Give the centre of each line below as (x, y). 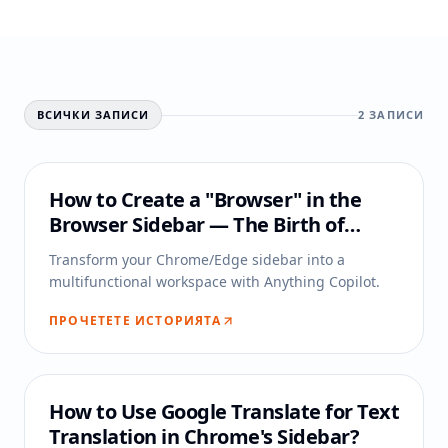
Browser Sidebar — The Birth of (196, 224)
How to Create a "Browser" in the (205, 199)
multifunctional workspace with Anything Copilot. (214, 281)
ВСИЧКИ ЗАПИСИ (93, 114)
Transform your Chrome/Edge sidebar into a (197, 259)
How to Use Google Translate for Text (224, 411)
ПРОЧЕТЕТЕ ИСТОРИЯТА (135, 320)
